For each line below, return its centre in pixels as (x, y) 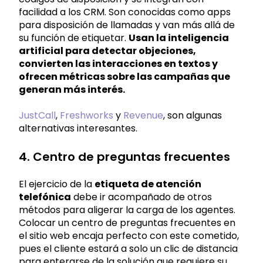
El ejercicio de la (57, 184)
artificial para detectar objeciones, (107, 50)
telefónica (45, 197)
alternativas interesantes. (78, 129)
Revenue (143, 116)
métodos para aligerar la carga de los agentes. (127, 210)
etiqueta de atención (148, 184)
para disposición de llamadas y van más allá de (127, 25)
